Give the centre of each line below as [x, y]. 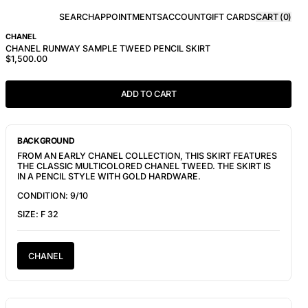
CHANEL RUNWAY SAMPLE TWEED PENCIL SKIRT [108, 48]
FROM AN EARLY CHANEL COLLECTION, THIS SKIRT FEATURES [147, 156]
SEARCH [77, 16]
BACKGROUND [46, 141]
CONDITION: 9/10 [53, 195]
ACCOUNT [184, 16]
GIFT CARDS [231, 16]
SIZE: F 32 [38, 214]
